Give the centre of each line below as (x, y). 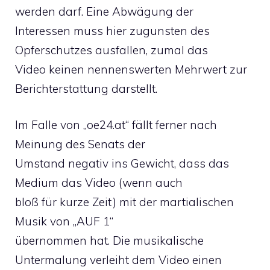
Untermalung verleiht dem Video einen (118, 260)
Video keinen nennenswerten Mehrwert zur (131, 69)
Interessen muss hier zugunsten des (112, 30)
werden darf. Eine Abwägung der (104, 11)
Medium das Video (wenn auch (99, 183)
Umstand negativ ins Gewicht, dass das (122, 163)
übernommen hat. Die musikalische (109, 240)
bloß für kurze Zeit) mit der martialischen (124, 202)
